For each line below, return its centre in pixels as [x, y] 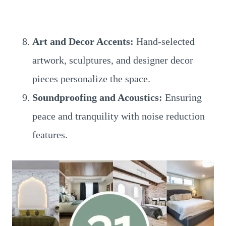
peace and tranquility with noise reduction [119, 116]
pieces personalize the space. [91, 79]
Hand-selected [164, 41]
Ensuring [182, 97]
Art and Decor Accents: [83, 41]
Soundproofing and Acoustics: [97, 97]
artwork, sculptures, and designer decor [113, 60]
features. [50, 135]
